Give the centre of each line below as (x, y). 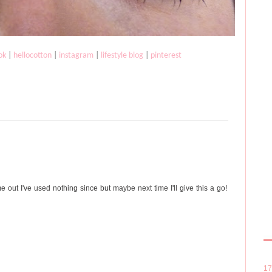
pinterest (166, 56)
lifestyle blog (122, 56)
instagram (76, 56)
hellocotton (32, 56)
